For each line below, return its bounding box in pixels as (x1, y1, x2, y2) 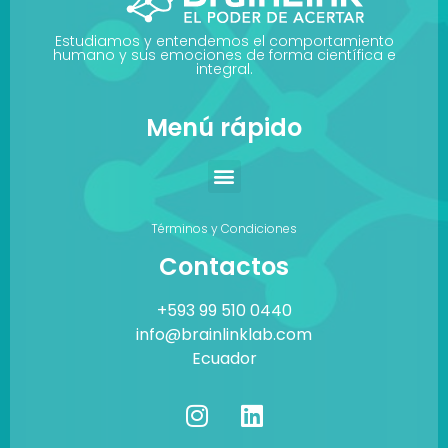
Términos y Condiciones (151, 219, 297, 237)
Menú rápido (146, 110, 302, 144)
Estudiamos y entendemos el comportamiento (54, 30, 394, 51)
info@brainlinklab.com (136, 322, 312, 346)
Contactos (159, 249, 289, 283)
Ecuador (191, 346, 257, 370)
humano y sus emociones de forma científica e (52, 44, 396, 65)
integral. (195, 58, 253, 79)
